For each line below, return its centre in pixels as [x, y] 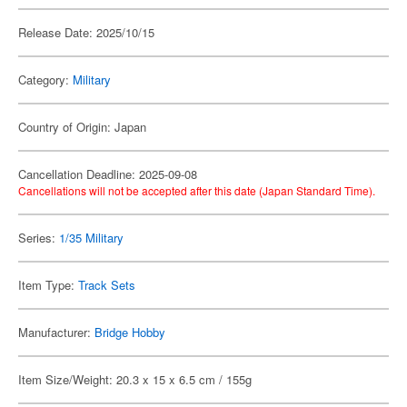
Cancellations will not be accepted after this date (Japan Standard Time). [197, 190]
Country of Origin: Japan [82, 127]
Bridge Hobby [130, 332]
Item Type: [48, 285]
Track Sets [107, 285]
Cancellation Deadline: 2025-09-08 [108, 174]
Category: [45, 79]
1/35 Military [91, 238]
